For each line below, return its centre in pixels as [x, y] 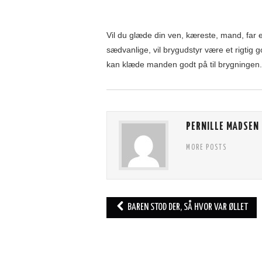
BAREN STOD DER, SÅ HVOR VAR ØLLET [187, 208]
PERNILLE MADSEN [223, 127]
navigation [131, 223]
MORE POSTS [206, 148]
